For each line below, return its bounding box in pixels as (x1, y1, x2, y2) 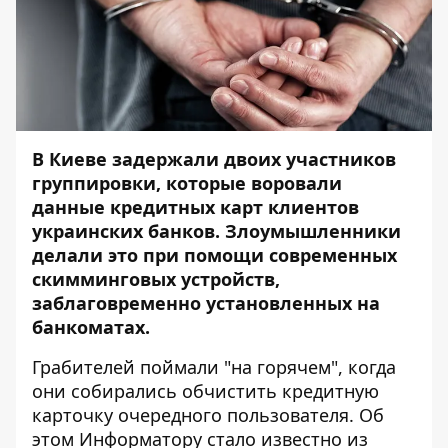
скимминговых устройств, (32, 267, 280, 291)
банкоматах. (32, 315, 150, 339)
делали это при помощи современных (32, 243, 397, 267)
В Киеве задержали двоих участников (32, 147, 396, 171)
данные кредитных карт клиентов (32, 195, 359, 219)
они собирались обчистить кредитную (32, 379, 379, 403)
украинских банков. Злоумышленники (32, 219, 401, 243)
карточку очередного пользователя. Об (32, 403, 384, 427)
